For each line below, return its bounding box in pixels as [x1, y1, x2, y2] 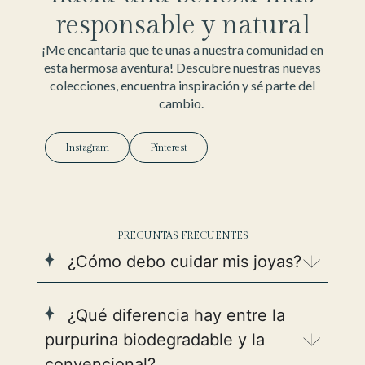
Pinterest [149, 141, 187, 153]
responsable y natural [55, 9, 310, 41]
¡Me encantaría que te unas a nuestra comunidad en [42, 41, 323, 57]
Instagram [64, 141, 109, 153]
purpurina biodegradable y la [44, 329, 265, 350]
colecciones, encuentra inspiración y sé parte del [50, 77, 315, 93]
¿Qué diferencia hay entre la [62, 305, 285, 325]
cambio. [159, 95, 206, 111]
